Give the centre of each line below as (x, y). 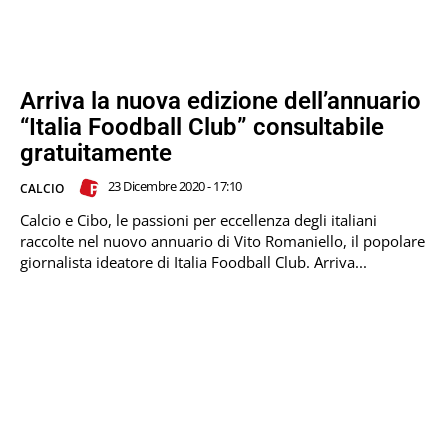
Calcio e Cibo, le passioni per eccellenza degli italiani (198, 219)
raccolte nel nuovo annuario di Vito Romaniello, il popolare (222, 240)
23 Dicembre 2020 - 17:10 (174, 185)
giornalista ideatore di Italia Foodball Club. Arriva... (193, 261)
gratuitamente (96, 152)
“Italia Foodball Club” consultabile (202, 126)
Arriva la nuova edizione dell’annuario (220, 100)
